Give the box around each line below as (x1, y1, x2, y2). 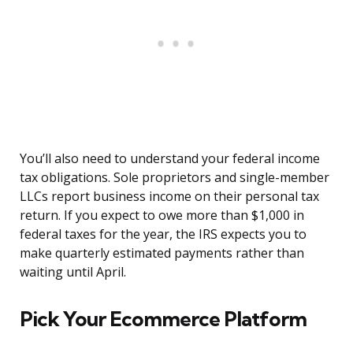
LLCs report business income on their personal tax (20, 188, 319, 206)
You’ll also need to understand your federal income (20, 150, 320, 168)
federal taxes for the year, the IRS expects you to (20, 225, 307, 243)
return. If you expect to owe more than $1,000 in (20, 206, 304, 225)
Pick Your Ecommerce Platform (20, 306, 307, 333)
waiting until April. (20, 263, 126, 281)
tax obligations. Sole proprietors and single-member (20, 169, 329, 187)
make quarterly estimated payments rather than (20, 244, 304, 262)
